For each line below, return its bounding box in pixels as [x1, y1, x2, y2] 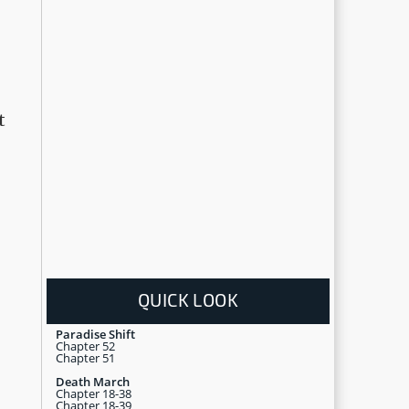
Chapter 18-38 [56, 384, 131, 402]
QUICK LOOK [138, 288, 238, 310]
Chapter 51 [56, 349, 115, 366]
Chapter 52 [56, 337, 115, 354]
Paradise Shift [56, 325, 135, 342]
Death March [56, 372, 130, 390]
